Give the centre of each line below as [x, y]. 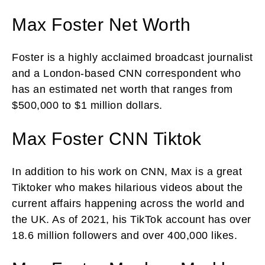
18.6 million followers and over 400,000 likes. [125, 236]
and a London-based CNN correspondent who [126, 74]
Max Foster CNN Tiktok [107, 139]
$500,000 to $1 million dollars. [87, 106]
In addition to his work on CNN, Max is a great [127, 172]
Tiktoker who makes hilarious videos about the [127, 188]
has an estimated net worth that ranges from [122, 90]
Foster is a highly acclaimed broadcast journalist [132, 58]
